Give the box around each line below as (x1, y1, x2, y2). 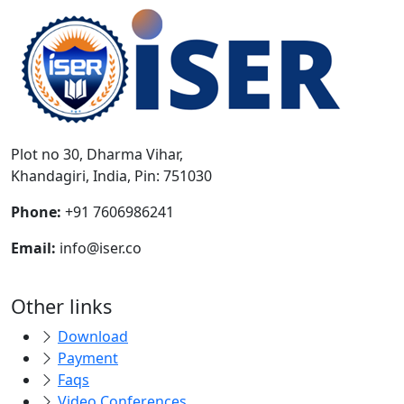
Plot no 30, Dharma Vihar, (11, 144, 183, 164)
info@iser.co (60, 238, 142, 258)
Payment (58, 348, 118, 368)
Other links (11, 293, 112, 319)
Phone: (11, 202, 61, 222)
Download (58, 326, 128, 346)
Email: (11, 238, 56, 258)
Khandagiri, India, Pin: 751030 (11, 166, 212, 186)
